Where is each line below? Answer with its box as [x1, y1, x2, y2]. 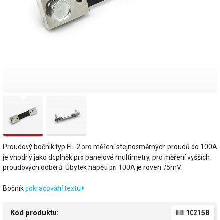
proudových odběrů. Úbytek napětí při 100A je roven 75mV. [3, 164, 183, 172]
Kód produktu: [10, 208, 59, 218]
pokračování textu [25, 184, 82, 192]
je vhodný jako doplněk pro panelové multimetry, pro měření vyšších [3, 153, 210, 162]
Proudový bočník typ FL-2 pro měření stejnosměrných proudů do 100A [3, 143, 217, 151]
